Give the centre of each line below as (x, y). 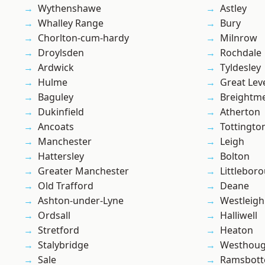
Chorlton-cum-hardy (83, 38)
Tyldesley (240, 68)
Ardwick (56, 68)
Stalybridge (63, 245)
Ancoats (56, 127)
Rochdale (241, 53)
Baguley (56, 97)
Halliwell (239, 216)
